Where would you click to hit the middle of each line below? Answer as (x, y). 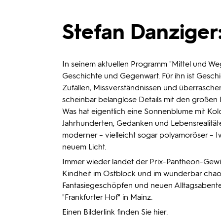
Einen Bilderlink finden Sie (108, 212)
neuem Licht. (84, 147)
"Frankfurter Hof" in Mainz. (107, 197)
